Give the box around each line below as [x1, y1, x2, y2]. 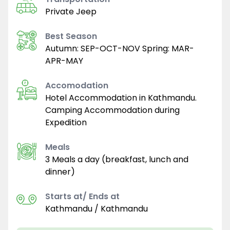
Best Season [45, 30, 97, 43]
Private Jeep [45, 6, 97, 18]
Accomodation [45, 80, 108, 92]
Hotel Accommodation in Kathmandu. [45, 92, 197, 104]
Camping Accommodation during [45, 104, 180, 117]
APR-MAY [45, 55, 83, 67]
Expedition [45, 117, 87, 129]
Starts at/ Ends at [45, 190, 120, 203]
